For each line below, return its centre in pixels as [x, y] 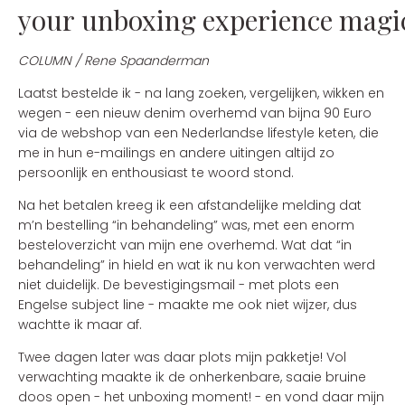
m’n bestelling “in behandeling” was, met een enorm [186, 225]
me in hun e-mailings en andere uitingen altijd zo [176, 153]
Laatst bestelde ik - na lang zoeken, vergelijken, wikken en [201, 93]
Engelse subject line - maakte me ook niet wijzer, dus [188, 305]
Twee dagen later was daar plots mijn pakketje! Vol [182, 357]
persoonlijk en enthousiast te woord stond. [156, 173]
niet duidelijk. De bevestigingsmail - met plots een [179, 285]
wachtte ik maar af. [80, 325]
